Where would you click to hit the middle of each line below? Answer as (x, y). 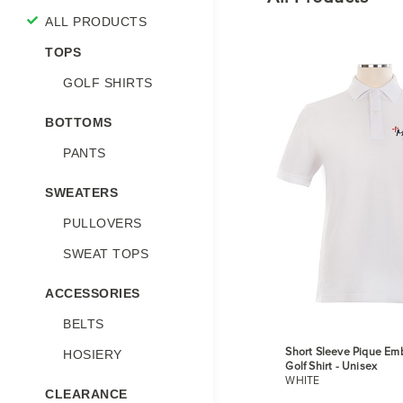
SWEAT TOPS (106, 254)
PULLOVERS (103, 224)
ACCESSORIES (93, 294)
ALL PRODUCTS (96, 22)
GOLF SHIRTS (108, 83)
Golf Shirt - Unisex (331, 367)
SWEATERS (81, 193)
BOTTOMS (79, 123)
